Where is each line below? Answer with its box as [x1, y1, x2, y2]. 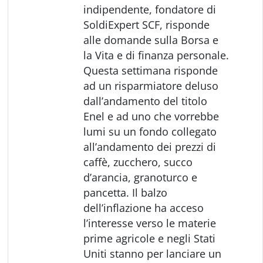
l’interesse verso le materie [83, 215, 217, 230]
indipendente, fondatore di [83, 2, 217, 16]
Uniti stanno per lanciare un [83, 246, 222, 261]
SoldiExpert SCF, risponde [83, 17, 210, 32]
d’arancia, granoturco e [83, 170, 198, 184]
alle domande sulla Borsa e [83, 32, 219, 47]
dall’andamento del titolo [83, 93, 208, 108]
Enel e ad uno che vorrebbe [83, 109, 220, 123]
